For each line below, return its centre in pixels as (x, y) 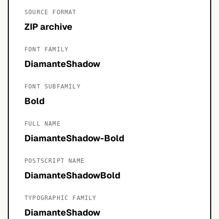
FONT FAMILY (47, 49)
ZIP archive (48, 27)
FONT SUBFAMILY (53, 87)
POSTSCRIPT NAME (55, 161)
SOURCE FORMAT (51, 12)
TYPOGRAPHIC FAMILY (61, 198)
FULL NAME (43, 124)
